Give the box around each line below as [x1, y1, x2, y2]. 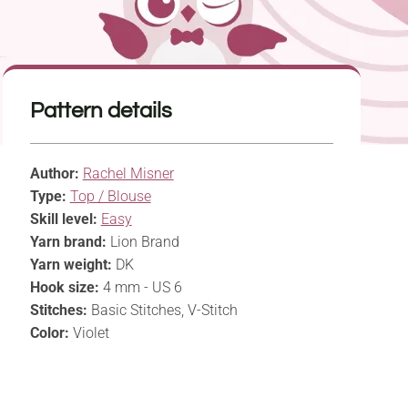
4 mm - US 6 [98, 279, 182, 297]
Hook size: [29, 279, 99, 297]
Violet [68, 324, 109, 342]
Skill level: [29, 210, 97, 229]
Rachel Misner [82, 165, 174, 183]
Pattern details [29, 99, 172, 123]
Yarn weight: [29, 256, 112, 274]
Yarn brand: [29, 233, 107, 251]
